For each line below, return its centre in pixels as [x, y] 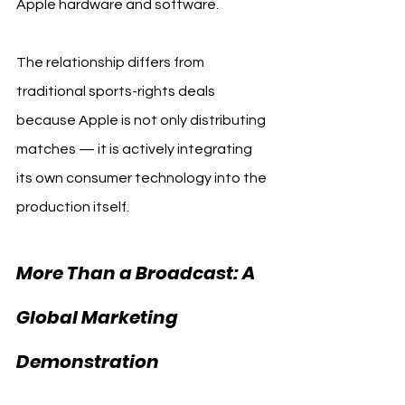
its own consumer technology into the [143, 178]
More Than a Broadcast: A [138, 273]
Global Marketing [99, 317]
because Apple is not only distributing [142, 120]
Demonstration [88, 361]
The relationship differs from [112, 62]
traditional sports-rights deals [117, 91]
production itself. [73, 207]
